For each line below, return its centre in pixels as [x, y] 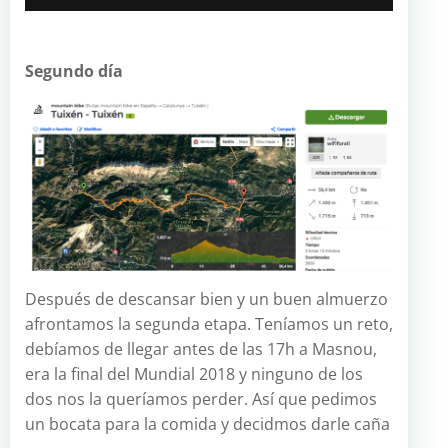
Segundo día [76, 71]
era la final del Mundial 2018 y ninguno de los [194, 373]
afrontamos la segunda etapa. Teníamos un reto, [209, 323]
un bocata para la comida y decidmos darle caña [207, 423]
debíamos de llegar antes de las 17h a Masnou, [201, 348]
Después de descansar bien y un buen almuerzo [206, 298]
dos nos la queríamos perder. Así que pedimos [201, 398]
